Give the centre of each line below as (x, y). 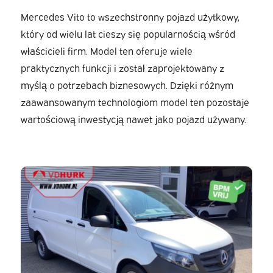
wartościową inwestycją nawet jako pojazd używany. (133, 119)
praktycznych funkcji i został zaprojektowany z (122, 68)
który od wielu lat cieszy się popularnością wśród (128, 34)
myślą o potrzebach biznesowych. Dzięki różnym (127, 85)
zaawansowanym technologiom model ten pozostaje (135, 102)
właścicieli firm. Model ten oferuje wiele (106, 51)
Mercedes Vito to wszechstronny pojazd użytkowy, (130, 16)
